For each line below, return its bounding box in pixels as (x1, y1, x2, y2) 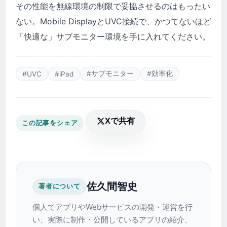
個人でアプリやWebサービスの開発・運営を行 (32, 202, 193, 212)
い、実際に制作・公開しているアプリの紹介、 (32, 215, 192, 225)
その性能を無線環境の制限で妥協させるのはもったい (16, 1, 210, 12)
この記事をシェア (22, 119, 78, 127)
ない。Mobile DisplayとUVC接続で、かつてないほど (16, 16, 211, 27)
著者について (39, 182, 81, 191)
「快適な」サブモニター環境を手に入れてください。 (16, 31, 210, 42)
